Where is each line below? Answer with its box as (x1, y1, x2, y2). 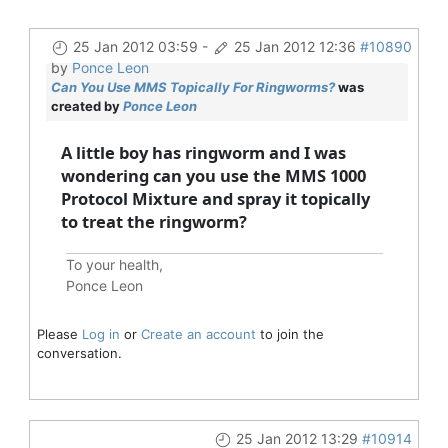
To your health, (65, 255, 163, 273)
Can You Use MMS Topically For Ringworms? (50, 78, 335, 95)
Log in (81, 325, 120, 342)
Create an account (140, 325, 256, 342)
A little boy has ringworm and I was (60, 140, 346, 164)
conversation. (36, 344, 122, 361)
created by (50, 97, 123, 114)
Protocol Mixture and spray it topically (60, 186, 370, 210)
